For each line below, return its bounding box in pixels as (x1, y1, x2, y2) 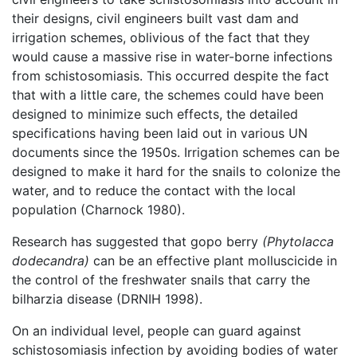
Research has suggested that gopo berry (12, 233, 262, 249)
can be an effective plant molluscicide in (89, 252, 337, 269)
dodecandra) (12, 252, 89, 269)
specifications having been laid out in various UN (12, 124, 308, 141)
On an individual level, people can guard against (12, 322, 301, 339)
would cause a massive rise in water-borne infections (12, 48, 332, 65)
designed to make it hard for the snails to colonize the (12, 163, 340, 179)
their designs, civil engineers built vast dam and (12, 10, 299, 26)
